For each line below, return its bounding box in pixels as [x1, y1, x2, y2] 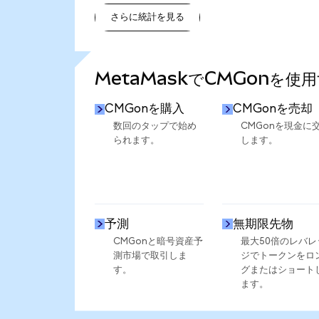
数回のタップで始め [113, 121, 197, 132]
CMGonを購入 [105, 103, 185, 115]
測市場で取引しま [113, 250, 187, 261]
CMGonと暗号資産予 [113, 236, 203, 246]
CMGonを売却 [232, 103, 313, 115]
